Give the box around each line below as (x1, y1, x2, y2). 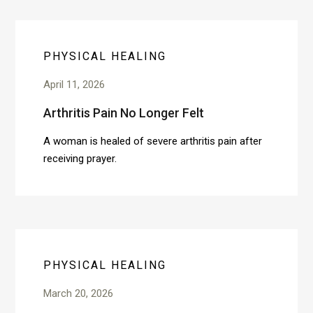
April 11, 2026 (43, 78, 105, 91)
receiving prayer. (43, 152, 117, 165)
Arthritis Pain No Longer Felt (43, 105, 205, 120)
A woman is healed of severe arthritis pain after (43, 135, 263, 147)
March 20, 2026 (43, 287, 114, 300)
